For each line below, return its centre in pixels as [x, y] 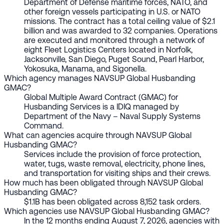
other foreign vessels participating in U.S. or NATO [112, 11]
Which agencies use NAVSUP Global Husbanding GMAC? [107, 211]
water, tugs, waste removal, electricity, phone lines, [114, 163]
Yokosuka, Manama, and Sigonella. [85, 68]
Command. [44, 125]
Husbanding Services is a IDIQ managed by [101, 106]
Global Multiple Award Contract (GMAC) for [101, 97]
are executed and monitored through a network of [114, 40]
